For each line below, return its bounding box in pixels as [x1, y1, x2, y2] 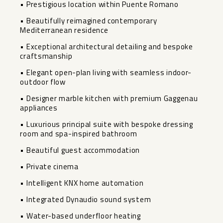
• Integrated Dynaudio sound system [20, 194, 151, 206]
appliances [20, 102, 58, 114]
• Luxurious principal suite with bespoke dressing [20, 118, 193, 130]
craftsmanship [20, 50, 73, 62]
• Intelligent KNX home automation [20, 177, 144, 189]
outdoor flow [20, 76, 66, 88]
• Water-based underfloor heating [20, 210, 141, 222]
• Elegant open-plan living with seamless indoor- [20, 67, 192, 79]
